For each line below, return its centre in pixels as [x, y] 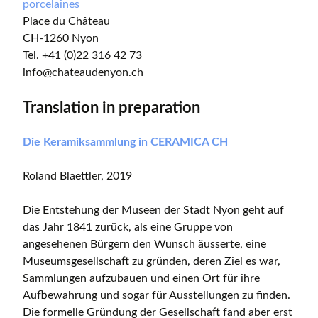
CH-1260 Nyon [61, 39]
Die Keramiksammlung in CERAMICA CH [125, 142]
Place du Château [66, 22]
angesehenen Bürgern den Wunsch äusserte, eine [144, 245]
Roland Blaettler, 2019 [77, 176]
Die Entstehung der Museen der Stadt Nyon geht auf [153, 210]
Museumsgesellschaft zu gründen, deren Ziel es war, [152, 262]
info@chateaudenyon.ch [83, 73]
